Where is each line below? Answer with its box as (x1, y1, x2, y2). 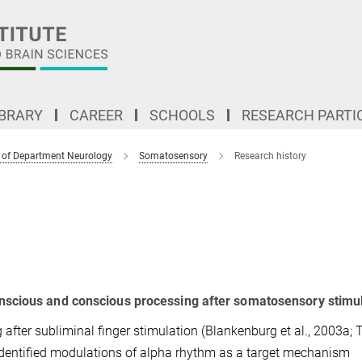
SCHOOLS (149, 107, 215, 124)
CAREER (69, 107, 123, 124)
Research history (234, 150, 306, 162)
